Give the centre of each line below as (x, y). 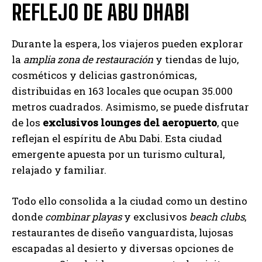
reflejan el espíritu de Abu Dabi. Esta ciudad (117, 139)
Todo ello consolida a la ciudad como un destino (130, 201)
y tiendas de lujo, (196, 60)
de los (27, 123)
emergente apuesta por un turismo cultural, (118, 154)
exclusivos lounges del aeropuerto (130, 123)
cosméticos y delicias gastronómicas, (104, 75)
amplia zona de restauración (88, 60)
